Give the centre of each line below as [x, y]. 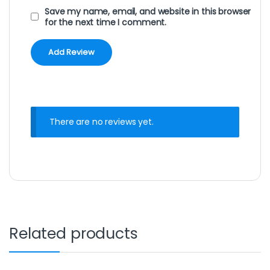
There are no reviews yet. [102, 121]
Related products [74, 234]
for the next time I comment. [106, 22]
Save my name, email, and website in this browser [148, 11]
